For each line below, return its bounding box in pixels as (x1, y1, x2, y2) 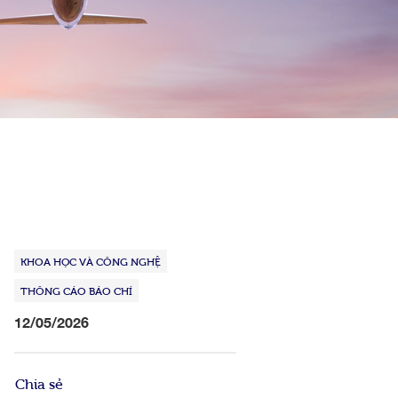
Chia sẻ (15, 373, 63, 393)
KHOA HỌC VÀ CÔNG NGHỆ (20, 254, 161, 268)
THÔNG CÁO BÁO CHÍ (20, 283, 132, 298)
